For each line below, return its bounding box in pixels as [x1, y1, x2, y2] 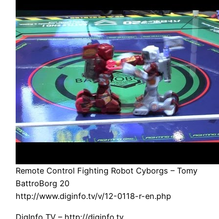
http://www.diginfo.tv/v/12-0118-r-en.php [16, 191, 171, 201]
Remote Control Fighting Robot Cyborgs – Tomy [16, 166, 197, 176]
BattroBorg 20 [16, 178, 69, 189]
